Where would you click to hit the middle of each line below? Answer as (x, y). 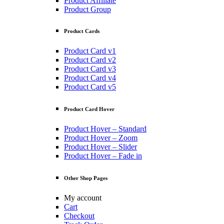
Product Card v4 (90, 78)
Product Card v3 (90, 69)
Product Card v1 (90, 51)
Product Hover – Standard (105, 129)
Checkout (79, 216)
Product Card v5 (90, 87)
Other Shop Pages (86, 178)
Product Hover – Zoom (101, 138)
